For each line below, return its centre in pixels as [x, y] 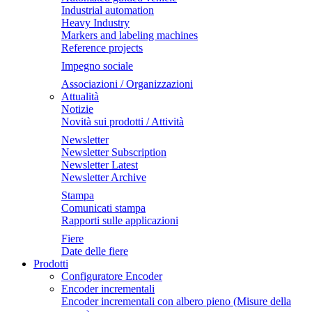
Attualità [80, 96]
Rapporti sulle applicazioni [120, 220]
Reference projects [102, 48]
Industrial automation [108, 10]
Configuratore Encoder [112, 276]
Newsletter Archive [104, 177]
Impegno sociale [97, 66]
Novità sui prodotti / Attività [123, 122]
